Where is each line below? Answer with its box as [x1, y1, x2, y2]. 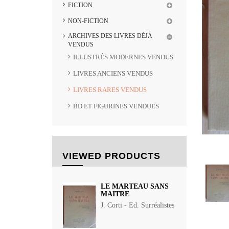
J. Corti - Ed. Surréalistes [101, 201, 174, 209]
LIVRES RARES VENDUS [73, 86, 147, 94]
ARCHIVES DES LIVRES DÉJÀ [68, 32, 152, 39]
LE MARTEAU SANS [101, 182, 169, 190]
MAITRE [101, 190, 129, 198]
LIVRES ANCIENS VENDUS [73, 70, 153, 77]
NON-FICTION [68, 17, 108, 25]
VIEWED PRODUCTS [62, 151, 161, 161]
